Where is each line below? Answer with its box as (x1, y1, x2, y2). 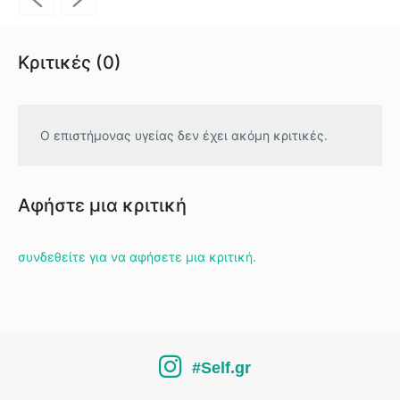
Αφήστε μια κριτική (18, 194, 187, 216)
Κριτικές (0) (18, 51, 121, 73)
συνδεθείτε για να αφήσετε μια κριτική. (18, 248, 256, 264)
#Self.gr (192, 358, 251, 377)
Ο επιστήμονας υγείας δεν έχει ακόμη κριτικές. (40, 127, 328, 143)
